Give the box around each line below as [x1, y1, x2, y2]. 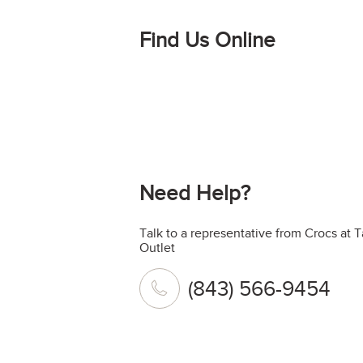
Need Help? [139, 181, 250, 205]
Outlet [139, 241, 175, 255]
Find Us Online [139, 28, 275, 52]
